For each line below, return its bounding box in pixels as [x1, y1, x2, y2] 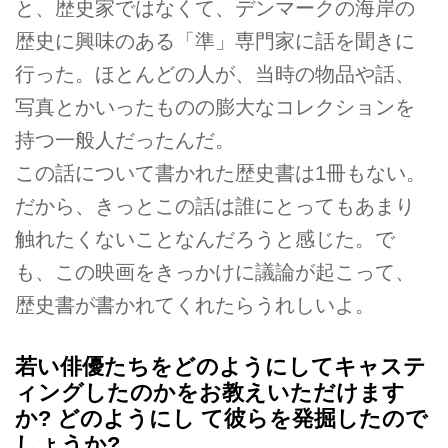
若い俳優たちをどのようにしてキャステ [15, 353, 426, 379]
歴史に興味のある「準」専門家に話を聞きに [15, 30, 415, 53]
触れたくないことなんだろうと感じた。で [15, 228, 395, 251]
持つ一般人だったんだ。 [15, 129, 235, 152]
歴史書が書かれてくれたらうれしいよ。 [15, 294, 375, 317]
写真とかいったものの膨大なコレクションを [15, 96, 415, 119]
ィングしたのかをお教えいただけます [15, 379, 405, 405]
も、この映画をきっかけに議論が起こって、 [15, 261, 415, 284]
